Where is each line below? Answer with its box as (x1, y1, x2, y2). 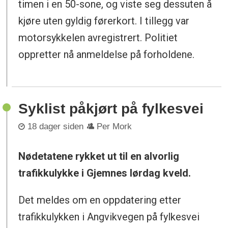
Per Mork (97, 122, 132, 132)
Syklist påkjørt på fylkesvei (18, 100, 204, 117)
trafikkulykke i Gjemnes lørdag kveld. (18, 167, 191, 180)
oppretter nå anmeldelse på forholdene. (18, 48, 195, 61)
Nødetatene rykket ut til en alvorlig (18, 150, 180, 163)
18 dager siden (27, 122, 84, 132)
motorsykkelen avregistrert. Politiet (18, 32, 178, 44)
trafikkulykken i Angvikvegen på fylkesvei (18, 211, 200, 223)
